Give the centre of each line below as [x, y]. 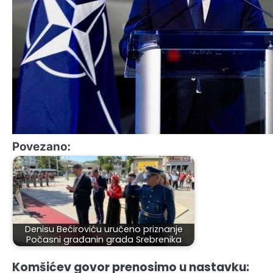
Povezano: [41, 147]
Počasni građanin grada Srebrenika [104, 240]
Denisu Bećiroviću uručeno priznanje [104, 229]
